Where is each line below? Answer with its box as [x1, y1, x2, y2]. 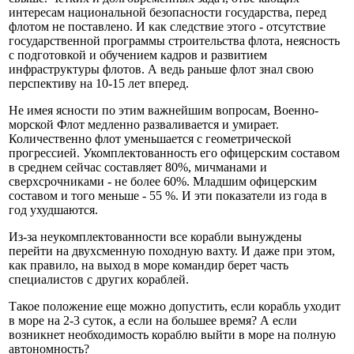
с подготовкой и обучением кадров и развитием [9, 48, 267, 62]
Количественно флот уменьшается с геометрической [9, 132, 292, 146]
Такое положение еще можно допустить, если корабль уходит [9, 299, 341, 314]
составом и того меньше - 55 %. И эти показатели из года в [9, 189, 327, 203]
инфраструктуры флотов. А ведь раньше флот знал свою [9, 62, 314, 77]
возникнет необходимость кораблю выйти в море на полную [9, 328, 336, 342]
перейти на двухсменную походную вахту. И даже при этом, [9, 244, 335, 258]
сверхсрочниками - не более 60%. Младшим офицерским [9, 175, 317, 189]
